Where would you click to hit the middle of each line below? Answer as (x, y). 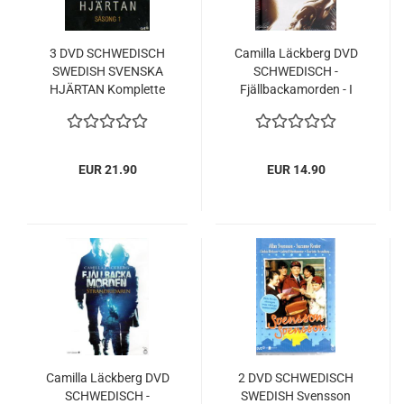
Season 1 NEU (107, 125)
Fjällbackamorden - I (296, 89)
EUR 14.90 (296, 170)
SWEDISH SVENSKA (107, 71)
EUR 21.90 (107, 170)
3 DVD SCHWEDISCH (107, 53)
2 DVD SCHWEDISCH (296, 378)
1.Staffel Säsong (107, 107)
